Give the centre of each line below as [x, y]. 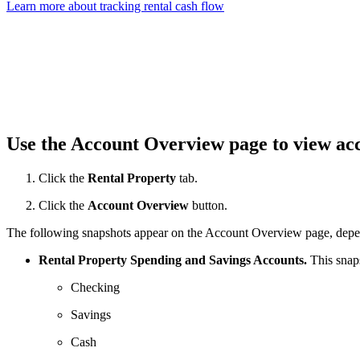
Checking [95, 287]
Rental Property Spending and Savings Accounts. [173, 260]
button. [208, 205]
